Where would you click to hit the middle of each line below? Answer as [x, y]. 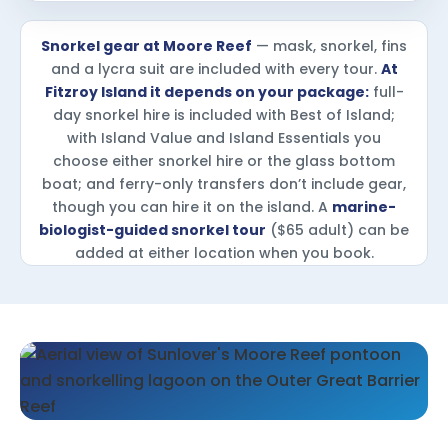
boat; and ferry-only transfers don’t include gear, [224, 183]
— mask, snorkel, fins [329, 45]
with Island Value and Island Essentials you [224, 137]
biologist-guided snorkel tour [152, 229]
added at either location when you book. [224, 252]
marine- [364, 206]
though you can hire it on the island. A [192, 206]
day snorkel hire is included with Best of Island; [224, 114]
